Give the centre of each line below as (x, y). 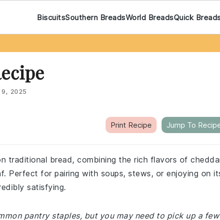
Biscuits (51, 17)
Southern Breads (96, 17)
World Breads (150, 17)
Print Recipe (131, 125)
